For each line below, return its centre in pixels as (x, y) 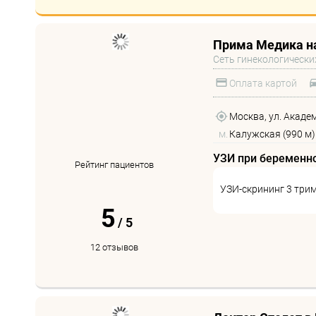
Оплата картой (263, 83)
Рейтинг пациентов (115, 165)
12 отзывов (115, 247)
